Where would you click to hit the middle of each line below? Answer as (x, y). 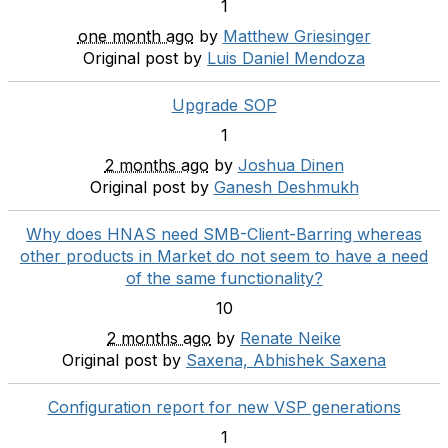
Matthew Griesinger (296, 35)
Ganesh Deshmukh (286, 186)
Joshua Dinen (290, 164)
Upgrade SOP (224, 104)
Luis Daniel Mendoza (286, 57)
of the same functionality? (224, 277)
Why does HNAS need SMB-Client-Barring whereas (224, 233)
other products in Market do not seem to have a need (224, 255)
